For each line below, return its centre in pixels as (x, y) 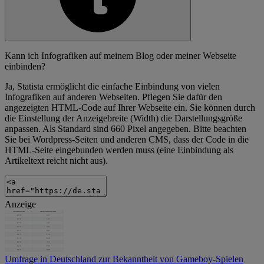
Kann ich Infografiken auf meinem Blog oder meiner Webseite (121, 56)
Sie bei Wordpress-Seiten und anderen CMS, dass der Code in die (127, 140)
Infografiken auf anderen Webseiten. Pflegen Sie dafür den (113, 97)
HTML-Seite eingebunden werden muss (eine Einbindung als (119, 150)
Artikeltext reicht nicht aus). (56, 161)
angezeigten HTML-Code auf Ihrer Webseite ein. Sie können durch (130, 108)
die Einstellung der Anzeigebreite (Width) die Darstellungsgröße (123, 118)
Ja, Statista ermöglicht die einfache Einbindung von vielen (112, 87)
